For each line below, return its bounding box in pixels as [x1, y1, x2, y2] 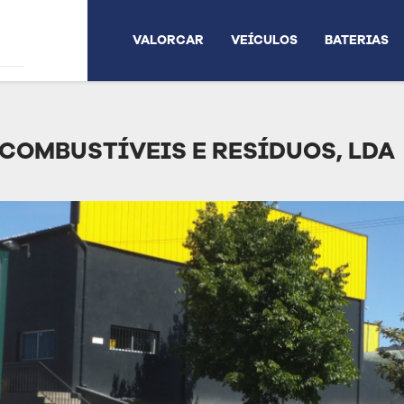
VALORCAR [133, 32, 204, 49]
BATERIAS [325, 32, 389, 49]
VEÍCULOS [231, 32, 298, 49]
